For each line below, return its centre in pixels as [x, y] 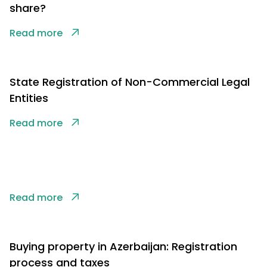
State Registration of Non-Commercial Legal [130, 82]
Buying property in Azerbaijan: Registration [123, 247]
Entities [29, 98]
